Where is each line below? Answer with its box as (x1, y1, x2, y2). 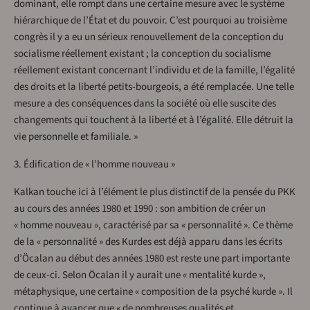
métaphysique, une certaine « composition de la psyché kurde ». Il (14, 284, 293, 300)
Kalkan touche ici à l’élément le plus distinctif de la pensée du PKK (14, 185, 295, 200)
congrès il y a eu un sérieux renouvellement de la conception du (14, 30, 284, 45)
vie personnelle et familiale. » (14, 129, 138, 145)
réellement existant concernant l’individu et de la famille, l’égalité (14, 63, 295, 78)
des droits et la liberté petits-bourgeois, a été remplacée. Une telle (14, 80, 294, 95)
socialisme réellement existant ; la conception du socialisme (14, 46, 271, 62)
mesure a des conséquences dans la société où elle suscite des (14, 96, 276, 111)
